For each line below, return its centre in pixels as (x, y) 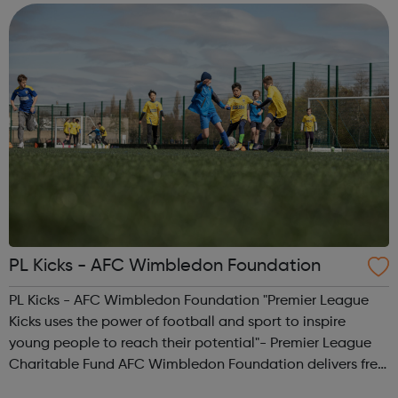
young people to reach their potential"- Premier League (190, 343)
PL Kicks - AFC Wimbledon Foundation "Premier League (189, 301)
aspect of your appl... (78, 11)
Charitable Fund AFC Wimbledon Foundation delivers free (197, 365)
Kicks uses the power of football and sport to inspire (177, 322)
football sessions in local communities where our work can (199, 386)
